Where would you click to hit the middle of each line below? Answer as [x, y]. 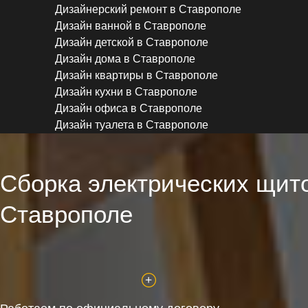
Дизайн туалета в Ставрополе [132, 125]
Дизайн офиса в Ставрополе [129, 109]
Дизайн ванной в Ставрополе [131, 26]
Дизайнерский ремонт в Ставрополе [148, 10]
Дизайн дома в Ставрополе [125, 59]
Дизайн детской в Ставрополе [132, 43]
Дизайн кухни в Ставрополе [126, 92]
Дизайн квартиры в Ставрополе [136, 76]
